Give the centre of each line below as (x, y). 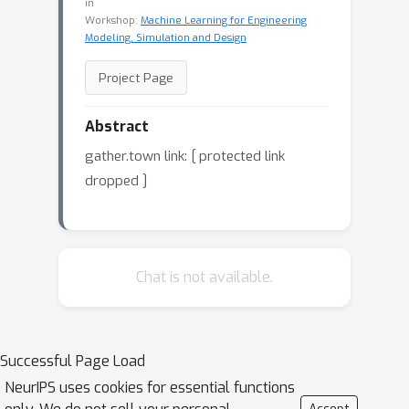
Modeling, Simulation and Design (166, 38)
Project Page (136, 78)
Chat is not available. (204, 277)
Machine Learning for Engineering (224, 21)
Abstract (117, 126)
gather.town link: (138, 156)
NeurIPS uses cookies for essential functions (150, 388)
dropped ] (116, 181)
